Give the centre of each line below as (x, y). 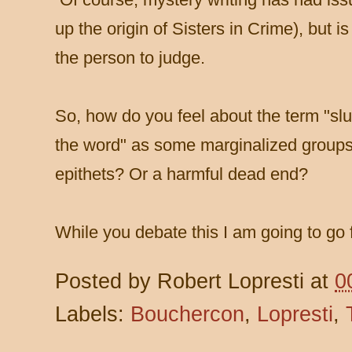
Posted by (106, 281)
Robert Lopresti (231, 281)
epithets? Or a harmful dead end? (186, 174)
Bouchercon (187, 314)
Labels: (93, 314)
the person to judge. (130, 58)
